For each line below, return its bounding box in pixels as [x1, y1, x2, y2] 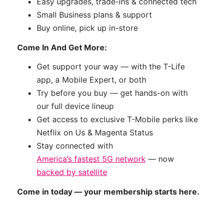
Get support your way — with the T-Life [37, 62, 185, 72]
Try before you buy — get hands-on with [37, 88, 188, 98]
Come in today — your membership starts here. [17, 187, 199, 197]
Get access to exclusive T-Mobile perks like [37, 114, 198, 125]
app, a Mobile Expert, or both [37, 75, 146, 85]
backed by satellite [37, 167, 107, 177]
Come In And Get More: [17, 43, 107, 53]
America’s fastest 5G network [37, 154, 146, 164]
